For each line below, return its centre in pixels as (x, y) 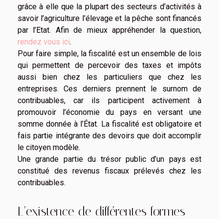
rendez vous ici (44, 42)
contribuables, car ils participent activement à (109, 101)
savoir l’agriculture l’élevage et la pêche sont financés (109, 19)
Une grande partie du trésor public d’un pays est (109, 159)
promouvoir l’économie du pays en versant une (109, 112)
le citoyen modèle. (49, 148)
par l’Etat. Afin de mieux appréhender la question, (109, 30)
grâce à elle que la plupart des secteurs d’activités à (109, 7)
